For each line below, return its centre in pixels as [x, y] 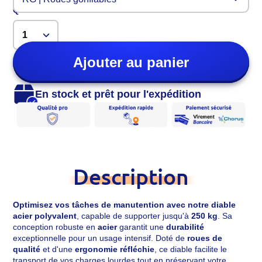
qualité [27, 249]
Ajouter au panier [131, 62]
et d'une [58, 249]
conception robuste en [56, 227]
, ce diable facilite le [191, 249]
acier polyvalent [45, 216]
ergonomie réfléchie [115, 249]
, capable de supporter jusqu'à [134, 216]
